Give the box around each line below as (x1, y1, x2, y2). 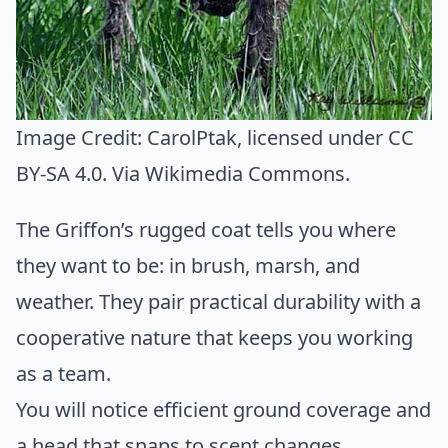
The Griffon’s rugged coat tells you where (16, 215, 396, 243)
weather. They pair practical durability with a (16, 287, 421, 315)
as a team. (16, 359, 111, 387)
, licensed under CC (237, 123, 414, 151)
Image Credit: (16, 123, 147, 151)
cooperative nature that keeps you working (16, 323, 413, 351)
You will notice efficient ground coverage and (16, 395, 431, 423)
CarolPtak (147, 123, 237, 151)
